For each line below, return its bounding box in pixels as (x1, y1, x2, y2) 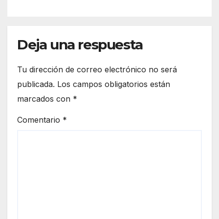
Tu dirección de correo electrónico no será (17, 64, 177, 74)
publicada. (17, 79, 55, 89)
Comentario (17, 114, 63, 125)
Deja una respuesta (17, 36, 143, 53)
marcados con (17, 93, 73, 104)
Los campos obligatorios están (57, 79, 170, 89)
